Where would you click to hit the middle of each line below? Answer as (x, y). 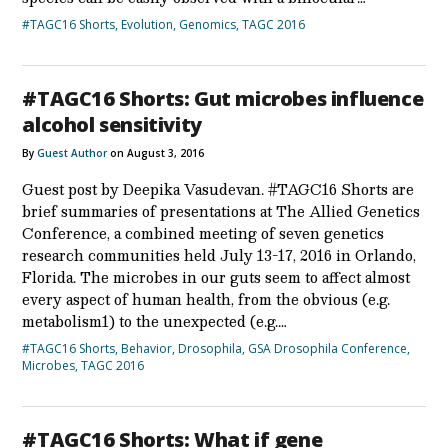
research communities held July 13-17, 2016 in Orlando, (219, 254)
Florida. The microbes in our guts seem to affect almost (216, 276)
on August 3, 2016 (156, 152)
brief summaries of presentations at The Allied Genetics (221, 210)
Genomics (208, 24)
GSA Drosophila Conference (328, 348)
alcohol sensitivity (112, 124)
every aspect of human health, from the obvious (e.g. (206, 298)
